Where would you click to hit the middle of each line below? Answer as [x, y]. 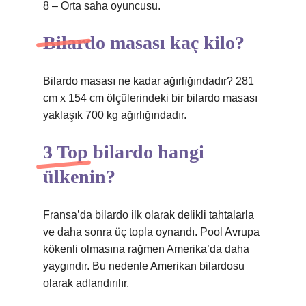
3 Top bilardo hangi [124, 152]
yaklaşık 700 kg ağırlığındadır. [115, 115]
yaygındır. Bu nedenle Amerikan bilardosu [144, 266]
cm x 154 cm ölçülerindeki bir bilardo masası [150, 98]
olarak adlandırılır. [86, 283]
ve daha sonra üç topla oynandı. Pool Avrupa [151, 232]
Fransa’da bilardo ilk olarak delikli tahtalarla [149, 215]
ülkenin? [79, 177]
